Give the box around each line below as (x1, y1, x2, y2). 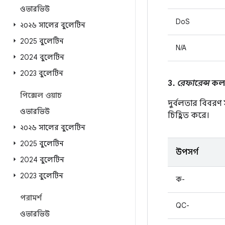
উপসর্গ (176, 147, 198, 157)
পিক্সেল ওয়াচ (20, 91, 62, 100)
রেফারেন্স (177, 78, 209, 88)
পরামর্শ (20, 193, 42, 202)
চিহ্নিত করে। (168, 110, 209, 121)
